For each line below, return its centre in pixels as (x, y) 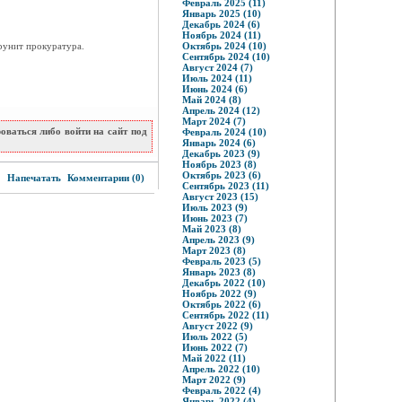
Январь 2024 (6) (218, 143)
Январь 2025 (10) (221, 13)
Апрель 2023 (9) (218, 240)
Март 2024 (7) (214, 121)
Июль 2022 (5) (214, 336)
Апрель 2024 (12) (221, 110)
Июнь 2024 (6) (214, 89)
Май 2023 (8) (211, 229)
